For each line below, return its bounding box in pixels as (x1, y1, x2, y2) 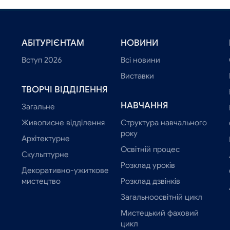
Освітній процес (120, 144, 180, 155)
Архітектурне (22, 133, 70, 144)
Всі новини (120, 55, 160, 65)
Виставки (120, 71, 154, 81)
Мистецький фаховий (120, 208, 199, 218)
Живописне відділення (22, 118, 105, 128)
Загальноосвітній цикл (120, 192, 202, 202)
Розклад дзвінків (120, 176, 180, 186)
